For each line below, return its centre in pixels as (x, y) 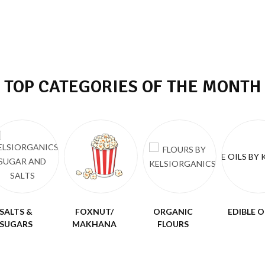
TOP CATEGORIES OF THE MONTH (132, 87)
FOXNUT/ (94, 211)
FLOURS (173, 224)
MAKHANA (94, 224)
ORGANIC (173, 211)
